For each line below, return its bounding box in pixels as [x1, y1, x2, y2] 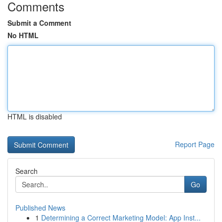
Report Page [175, 139, 215, 149]
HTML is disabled [7, 111, 62, 121]
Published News [15, 203, 65, 213]
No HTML [7, 30, 39, 40]
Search [15, 166, 38, 176]
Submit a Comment [7, 18, 71, 28]
